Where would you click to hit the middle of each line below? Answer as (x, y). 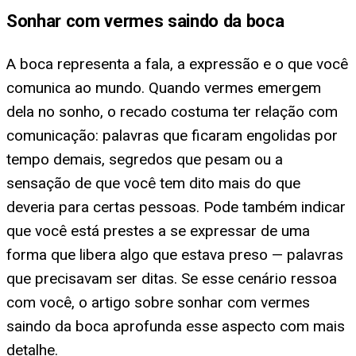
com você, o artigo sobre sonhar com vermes (158, 302)
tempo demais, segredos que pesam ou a (145, 159)
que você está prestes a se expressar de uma (158, 230)
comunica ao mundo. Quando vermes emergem (164, 87)
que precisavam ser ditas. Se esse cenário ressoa (172, 278)
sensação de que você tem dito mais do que (153, 183)
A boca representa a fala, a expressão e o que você (177, 64)
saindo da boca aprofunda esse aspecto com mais (176, 326)
